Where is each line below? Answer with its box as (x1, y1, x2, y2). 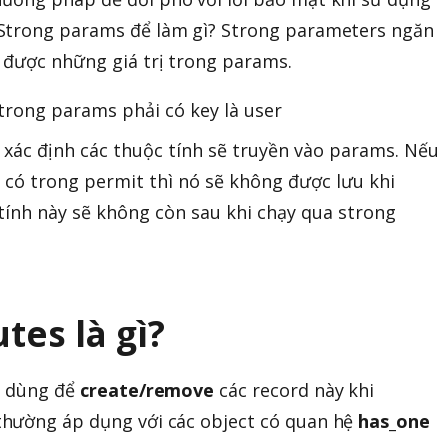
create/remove (79, 377, 215, 402)
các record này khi (214, 377, 375, 402)
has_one (358, 408, 430, 433)
